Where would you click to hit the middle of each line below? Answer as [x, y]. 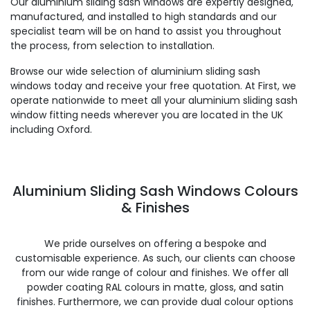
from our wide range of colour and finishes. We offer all [155, 273]
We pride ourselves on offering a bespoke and [155, 244]
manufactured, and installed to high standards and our [144, 17]
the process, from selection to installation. [112, 46]
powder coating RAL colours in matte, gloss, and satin [155, 287]
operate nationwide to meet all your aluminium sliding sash [154, 100]
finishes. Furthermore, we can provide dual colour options [155, 302]
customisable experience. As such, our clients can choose [155, 258]
